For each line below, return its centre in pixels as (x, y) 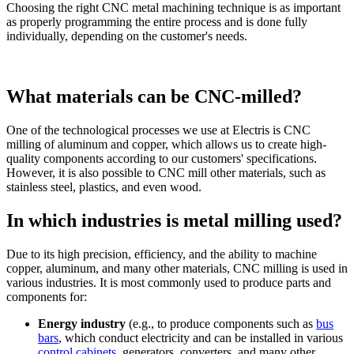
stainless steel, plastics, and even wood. (104, 187)
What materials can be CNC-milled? (154, 97)
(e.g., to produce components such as (221, 323)
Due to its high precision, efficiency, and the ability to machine (162, 254)
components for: (47, 296)
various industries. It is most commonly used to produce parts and (169, 282)
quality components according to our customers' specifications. (162, 159)
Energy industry (82, 323)
